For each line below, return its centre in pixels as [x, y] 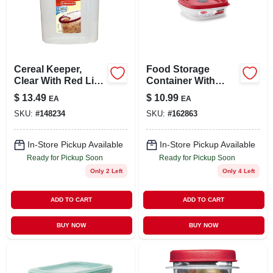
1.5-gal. [30, 92]
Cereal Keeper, [48, 69]
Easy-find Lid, [178, 92]
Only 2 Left [106, 171]
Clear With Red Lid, [58, 80]
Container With [180, 80]
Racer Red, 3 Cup [186, 104]
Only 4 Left [238, 171]
